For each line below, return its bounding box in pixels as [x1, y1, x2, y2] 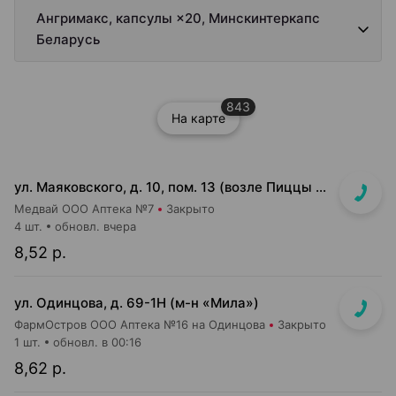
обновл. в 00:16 [53, 335, 141, 349]
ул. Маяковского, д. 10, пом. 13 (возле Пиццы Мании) [316, 179, 326, 195]
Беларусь [36, 31, 100, 48]
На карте [171, 110, 225, 126]
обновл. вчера [55, 219, 136, 233]
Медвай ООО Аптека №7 [14, 202, 154, 216]
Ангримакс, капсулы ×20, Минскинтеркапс [36, 10, 320, 27]
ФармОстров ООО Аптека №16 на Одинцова [14, 317, 265, 331]
